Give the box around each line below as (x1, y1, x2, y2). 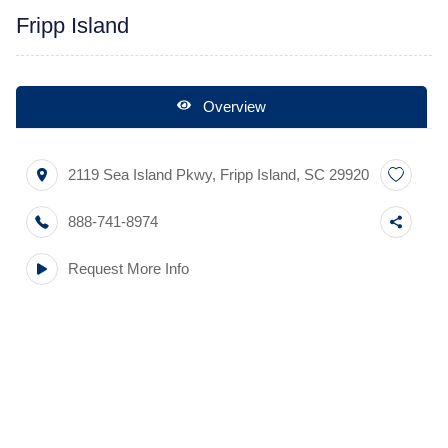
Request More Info (68, 260, 189, 277)
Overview (199, 98, 266, 115)
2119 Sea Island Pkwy (68, 166, 212, 183)
